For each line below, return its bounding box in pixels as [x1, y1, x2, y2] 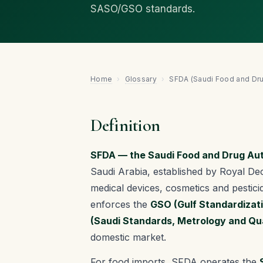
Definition [90, 114, 160, 136]
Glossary [124, 75, 157, 83]
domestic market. [90, 231, 166, 243]
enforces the [90, 198, 150, 210]
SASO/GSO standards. [90, 3, 195, 15]
